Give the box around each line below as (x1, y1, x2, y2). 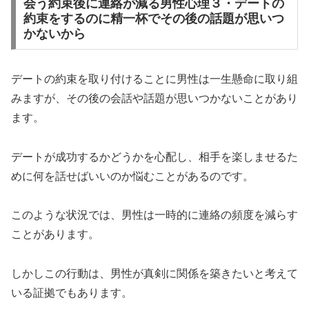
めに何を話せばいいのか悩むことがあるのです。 (11, 170, 254, 182)
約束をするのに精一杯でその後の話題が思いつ (23, 11, 284, 26)
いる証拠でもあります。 (11, 287, 132, 299)
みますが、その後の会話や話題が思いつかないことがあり (11, 92, 298, 104)
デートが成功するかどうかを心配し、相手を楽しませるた (11, 150, 298, 163)
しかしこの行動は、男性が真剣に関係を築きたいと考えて (11, 268, 298, 280)
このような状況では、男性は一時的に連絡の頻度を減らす (11, 209, 298, 221)
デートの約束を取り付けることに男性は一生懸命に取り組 (11, 72, 298, 85)
